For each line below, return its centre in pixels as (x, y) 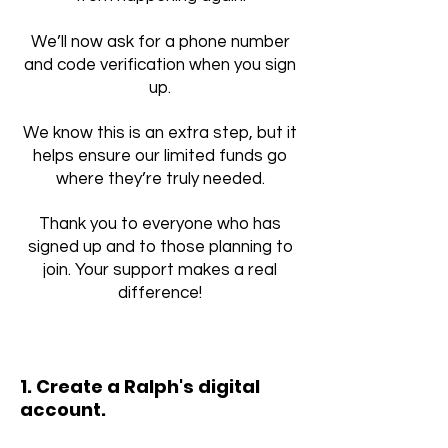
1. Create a (72, 386)
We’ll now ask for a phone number (160, 42)
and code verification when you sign (160, 65)
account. (63, 409)
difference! (160, 293)
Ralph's (161, 386)
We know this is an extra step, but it (160, 133)
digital (229, 386)
